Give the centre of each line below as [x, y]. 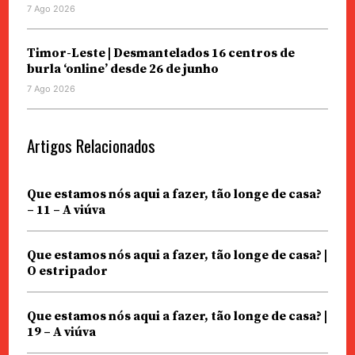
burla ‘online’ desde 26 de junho [122, 69]
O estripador [67, 271]
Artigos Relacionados [91, 146]
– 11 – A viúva [66, 210]
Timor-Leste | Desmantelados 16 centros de [160, 53]
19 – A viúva [61, 332]
